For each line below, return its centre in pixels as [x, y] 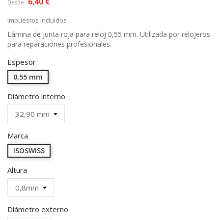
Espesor [22, 62]
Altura [17, 170]
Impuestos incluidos [37, 20]
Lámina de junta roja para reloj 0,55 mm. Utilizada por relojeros [109, 34]
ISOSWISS [29, 150]
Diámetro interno [36, 96]
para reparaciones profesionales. [59, 44]
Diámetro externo [38, 209]
